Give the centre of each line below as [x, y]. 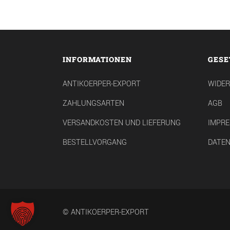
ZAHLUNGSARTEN [93, 104]
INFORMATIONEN [97, 60]
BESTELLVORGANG [95, 143]
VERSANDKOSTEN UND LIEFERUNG [122, 123]
